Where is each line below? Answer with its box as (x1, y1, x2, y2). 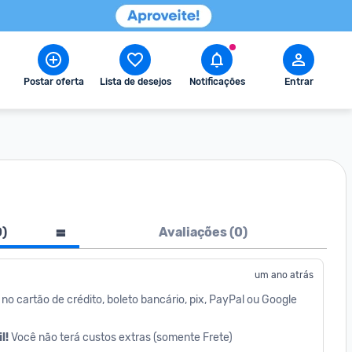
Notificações (189, 76, 245, 87)
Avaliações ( (159, 225, 234, 240)
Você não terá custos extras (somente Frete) (11, 331, 233, 344)
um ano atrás (255, 269, 313, 280)
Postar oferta (23, 76, 84, 87)
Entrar (284, 76, 313, 87)
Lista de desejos (99, 76, 171, 87)
